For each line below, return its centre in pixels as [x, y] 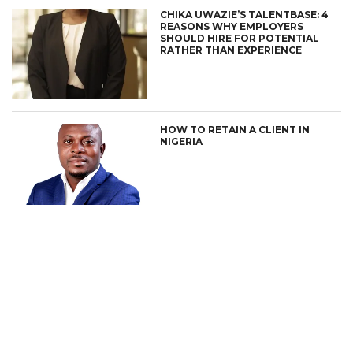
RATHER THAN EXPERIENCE [231, 50]
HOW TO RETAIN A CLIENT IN [235, 130]
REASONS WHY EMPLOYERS [232, 26]
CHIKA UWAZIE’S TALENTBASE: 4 [245, 14]
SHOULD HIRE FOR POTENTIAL [240, 38]
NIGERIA [182, 142]
